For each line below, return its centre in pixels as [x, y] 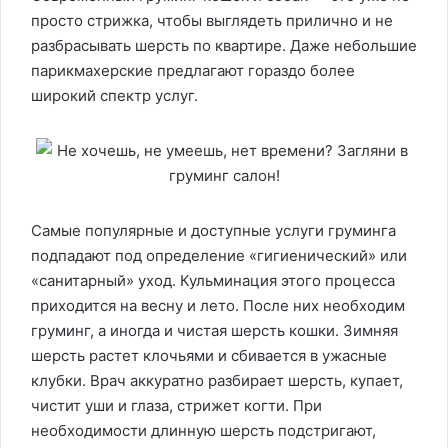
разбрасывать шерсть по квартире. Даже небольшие [224, 45]
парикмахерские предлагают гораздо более [193, 70]
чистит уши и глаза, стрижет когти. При [176, 405]
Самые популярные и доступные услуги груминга [213, 230]
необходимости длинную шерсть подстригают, [203, 430]
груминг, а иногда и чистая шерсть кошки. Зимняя [214, 330]
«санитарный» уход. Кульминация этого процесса [213, 280]
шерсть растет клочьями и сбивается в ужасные [209, 355]
